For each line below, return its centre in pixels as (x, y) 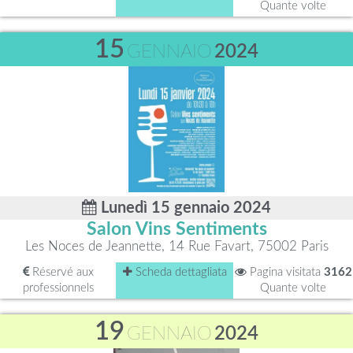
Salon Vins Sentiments (176, 229)
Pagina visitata (285, 272)
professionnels (58, 288)
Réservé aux (61, 272)
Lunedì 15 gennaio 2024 (184, 208)
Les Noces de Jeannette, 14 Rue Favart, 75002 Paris (176, 246)
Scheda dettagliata (179, 272)
